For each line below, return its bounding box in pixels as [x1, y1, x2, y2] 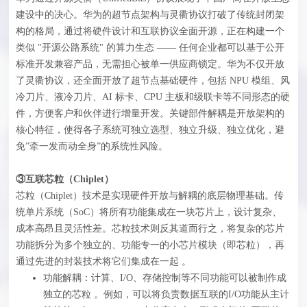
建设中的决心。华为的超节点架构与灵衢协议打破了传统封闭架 [16, 9, 285, 20]
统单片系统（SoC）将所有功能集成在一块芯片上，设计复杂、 [16, 206, 282, 217]
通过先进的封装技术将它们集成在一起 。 [16, 256, 192, 267]
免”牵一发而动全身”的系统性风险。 [16, 140, 169, 151]
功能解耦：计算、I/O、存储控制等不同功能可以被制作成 [43, 272, 287, 283]
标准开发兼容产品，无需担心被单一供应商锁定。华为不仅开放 [16, 58, 285, 69]
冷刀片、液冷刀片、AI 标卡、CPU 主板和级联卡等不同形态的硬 [16, 91, 291, 102]
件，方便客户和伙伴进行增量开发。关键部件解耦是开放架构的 [16, 108, 285, 119]
